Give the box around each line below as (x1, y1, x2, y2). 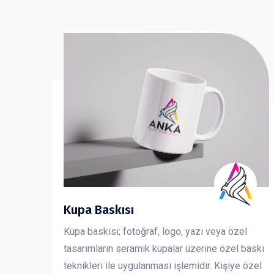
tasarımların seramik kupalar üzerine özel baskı (64, 243, 264, 255)
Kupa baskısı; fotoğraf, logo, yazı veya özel (64, 226, 247, 238)
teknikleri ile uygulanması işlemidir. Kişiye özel (64, 260, 262, 272)
